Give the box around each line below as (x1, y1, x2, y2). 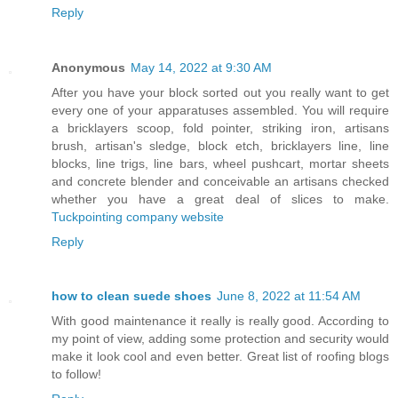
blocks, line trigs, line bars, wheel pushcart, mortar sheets (52, 155, 389, 171)
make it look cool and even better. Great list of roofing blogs (52, 349, 389, 364)
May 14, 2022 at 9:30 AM (131, 60, 272, 75)
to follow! (52, 367, 101, 382)
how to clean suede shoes (52, 289, 211, 304)
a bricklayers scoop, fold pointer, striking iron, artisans (52, 120, 389, 135)
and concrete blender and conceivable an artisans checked (52, 173, 389, 188)
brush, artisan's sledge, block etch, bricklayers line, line (52, 138, 389, 153)
